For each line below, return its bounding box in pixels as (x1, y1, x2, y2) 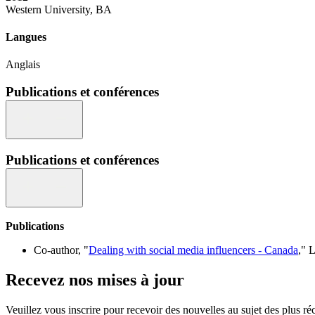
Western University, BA (6, 3, 112, 15)
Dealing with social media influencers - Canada (89, 244, 298, 257)
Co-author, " (34, 244, 89, 257)
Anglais (6, 58, 40, 71)
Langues (6, 30, 46, 43)
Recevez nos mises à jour (6, 271, 184, 290)
